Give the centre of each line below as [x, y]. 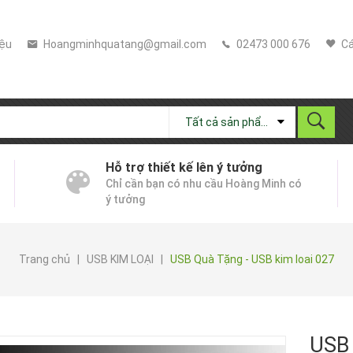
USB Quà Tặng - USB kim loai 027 [252, 259]
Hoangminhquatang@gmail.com [123, 44]
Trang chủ [45, 259]
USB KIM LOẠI [120, 259]
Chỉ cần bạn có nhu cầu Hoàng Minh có [204, 183]
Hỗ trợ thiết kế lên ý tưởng [184, 167]
